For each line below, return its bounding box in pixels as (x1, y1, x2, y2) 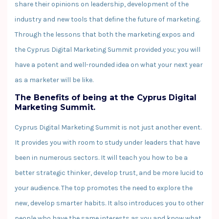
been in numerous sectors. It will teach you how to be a (15, 153, 188, 162)
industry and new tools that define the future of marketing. (15, 15, 200, 23)
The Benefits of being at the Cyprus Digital (15, 92, 197, 102)
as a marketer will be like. (15, 75, 93, 84)
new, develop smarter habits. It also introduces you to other (15, 198, 204, 207)
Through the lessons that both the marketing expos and (15, 30, 195, 39)
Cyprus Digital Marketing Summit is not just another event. (15, 123, 201, 131)
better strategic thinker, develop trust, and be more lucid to (15, 168, 203, 177)
